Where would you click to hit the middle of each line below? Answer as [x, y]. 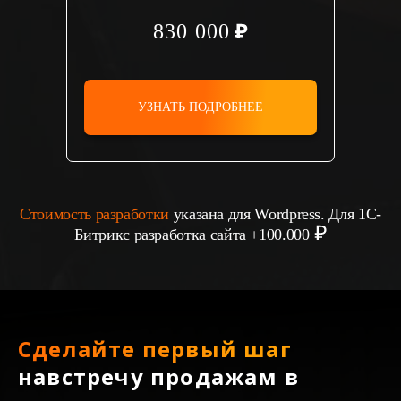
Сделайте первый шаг [155, 348]
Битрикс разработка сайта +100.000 [192, 234]
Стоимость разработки [94, 213]
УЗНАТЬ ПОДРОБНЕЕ [200, 107]
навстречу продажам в [158, 376]
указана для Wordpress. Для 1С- [275, 213]
